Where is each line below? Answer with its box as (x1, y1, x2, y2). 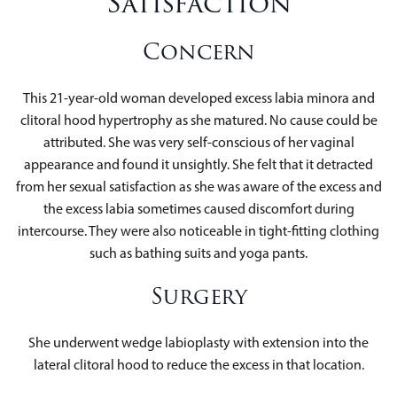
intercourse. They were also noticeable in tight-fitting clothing (18, 222, 379, 239)
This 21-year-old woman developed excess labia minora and (22, 89, 375, 106)
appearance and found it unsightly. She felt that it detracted (24, 155, 373, 173)
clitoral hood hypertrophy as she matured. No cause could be (19, 111, 378, 128)
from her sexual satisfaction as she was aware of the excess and (15, 177, 382, 195)
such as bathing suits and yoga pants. (90, 244, 307, 261)
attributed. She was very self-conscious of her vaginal (43, 133, 354, 151)
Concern (142, 36, 255, 69)
